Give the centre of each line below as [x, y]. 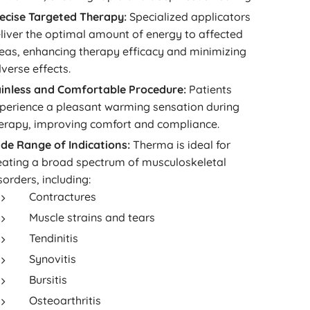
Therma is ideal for [181, 145]
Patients [209, 89]
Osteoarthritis [65, 300]
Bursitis [48, 280]
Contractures [63, 197]
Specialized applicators [189, 17]
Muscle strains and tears [92, 217]
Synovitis [53, 259]
